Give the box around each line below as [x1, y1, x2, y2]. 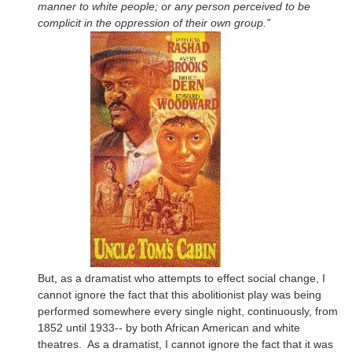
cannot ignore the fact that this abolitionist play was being [38, 288, 321, 301]
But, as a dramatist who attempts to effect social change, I [38, 271, 325, 284]
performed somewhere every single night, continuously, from [38, 304, 338, 317]
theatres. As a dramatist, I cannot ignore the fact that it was [38, 337, 333, 350]
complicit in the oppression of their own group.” [38, 16, 270, 29]
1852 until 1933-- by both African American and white [38, 321, 300, 334]
